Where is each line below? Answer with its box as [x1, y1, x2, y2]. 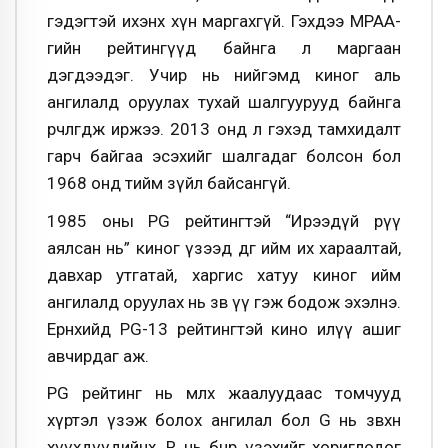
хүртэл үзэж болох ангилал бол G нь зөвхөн [47, 410, 401, 431]
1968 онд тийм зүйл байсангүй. [47, 173, 291, 194]
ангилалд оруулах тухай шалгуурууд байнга [47, 92, 401, 113]
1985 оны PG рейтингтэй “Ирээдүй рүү [47, 210, 401, 231]
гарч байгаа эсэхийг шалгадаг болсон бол [47, 146, 401, 167]
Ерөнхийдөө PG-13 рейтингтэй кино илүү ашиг [47, 318, 401, 339]
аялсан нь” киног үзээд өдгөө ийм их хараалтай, [47, 237, 401, 258]
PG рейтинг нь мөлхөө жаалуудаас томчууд [47, 383, 401, 404]
